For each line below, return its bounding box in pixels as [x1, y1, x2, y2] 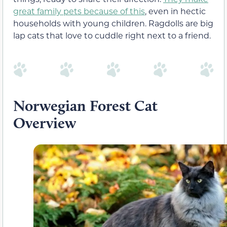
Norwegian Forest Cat [13, 96, 158, 115]
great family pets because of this [13, 5, 145, 16]
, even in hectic [145, 5, 206, 16]
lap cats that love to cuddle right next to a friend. [13, 29, 211, 41]
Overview [13, 113, 76, 132]
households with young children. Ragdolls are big [13, 17, 213, 28]
